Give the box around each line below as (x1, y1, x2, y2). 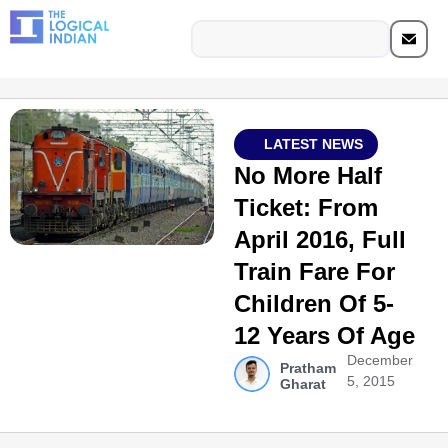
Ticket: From (233, 194, 378, 221)
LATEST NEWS (263, 136, 363, 152)
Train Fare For (233, 258, 395, 285)
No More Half (233, 162, 382, 189)
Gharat (279, 376, 326, 392)
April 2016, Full (233, 226, 406, 253)
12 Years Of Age (233, 322, 415, 349)
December (346, 352, 413, 368)
